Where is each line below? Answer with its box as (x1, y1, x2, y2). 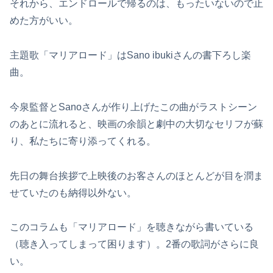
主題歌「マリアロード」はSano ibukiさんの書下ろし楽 (10, 50, 251, 61)
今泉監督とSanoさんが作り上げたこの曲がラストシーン (10, 101, 257, 112)
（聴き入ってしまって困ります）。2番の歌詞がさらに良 (10, 239, 259, 250)
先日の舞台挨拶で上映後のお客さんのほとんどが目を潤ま (10, 170, 263, 181)
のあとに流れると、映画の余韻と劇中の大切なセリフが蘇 (10, 118, 263, 129)
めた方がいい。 (10, 15, 78, 26)
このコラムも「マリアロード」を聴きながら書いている (10, 222, 253, 233)
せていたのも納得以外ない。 (10, 187, 136, 198)
